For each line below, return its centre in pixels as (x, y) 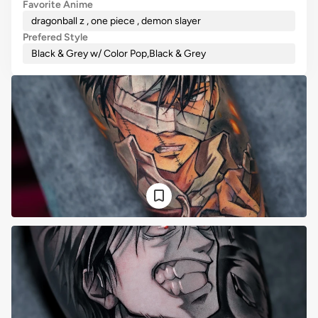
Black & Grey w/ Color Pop (89, 54)
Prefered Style (55, 37)
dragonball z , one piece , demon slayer (116, 21)
